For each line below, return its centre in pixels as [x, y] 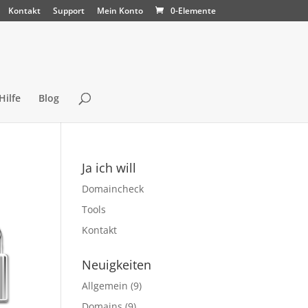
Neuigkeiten [117, 265]
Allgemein [105, 286]
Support [68, 11]
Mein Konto [120, 11]
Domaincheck [113, 189]
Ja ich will [109, 168]
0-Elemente [193, 11]
